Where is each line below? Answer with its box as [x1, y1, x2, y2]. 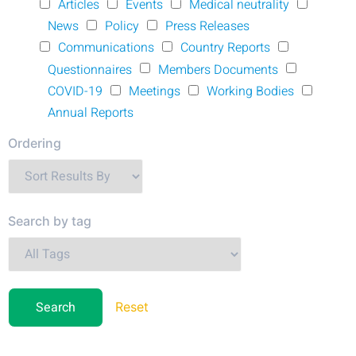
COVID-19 [48, 81, 103, 101]
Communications [58, 38, 154, 58]
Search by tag [8, 212, 91, 229]
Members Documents [158, 60, 278, 79]
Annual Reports [48, 103, 133, 122]
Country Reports [180, 38, 270, 58]
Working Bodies [207, 81, 294, 101]
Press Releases [165, 17, 250, 37]
